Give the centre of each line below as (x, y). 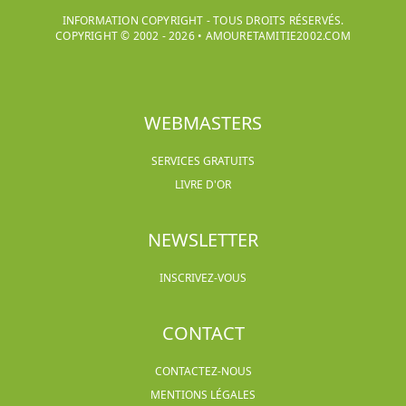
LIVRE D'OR (203, 184)
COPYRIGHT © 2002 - (112, 36)
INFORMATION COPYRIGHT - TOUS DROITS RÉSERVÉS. (203, 20)
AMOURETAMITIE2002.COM (278, 36)
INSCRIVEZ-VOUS (203, 278)
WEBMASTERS (203, 123)
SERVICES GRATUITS (203, 161)
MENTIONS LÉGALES (203, 395)
